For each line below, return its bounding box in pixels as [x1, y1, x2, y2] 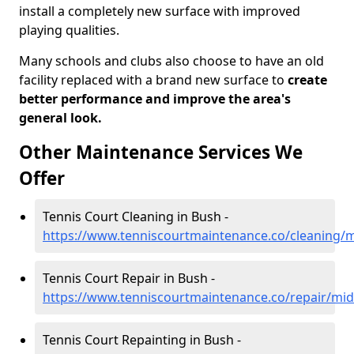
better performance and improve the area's [19, 90, 291, 107]
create [284, 71, 327, 88]
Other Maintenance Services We [19, 140, 303, 164]
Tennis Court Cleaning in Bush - [43, 208, 228, 225]
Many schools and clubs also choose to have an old [19, 52, 324, 70]
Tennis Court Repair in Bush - [43, 269, 215, 287]
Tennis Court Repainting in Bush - [43, 331, 241, 348]
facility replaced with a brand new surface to [19, 71, 284, 88]
